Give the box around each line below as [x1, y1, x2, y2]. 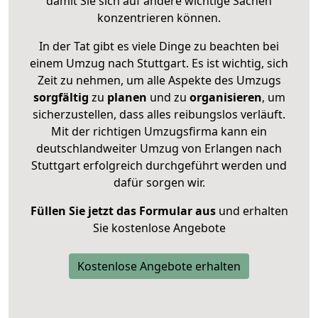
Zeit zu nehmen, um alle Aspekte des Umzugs [37, 72, 281, 88]
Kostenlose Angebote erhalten [77, 258, 241, 274]
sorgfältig [33, 89, 89, 105]
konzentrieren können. [97, 9, 221, 26]
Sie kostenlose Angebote [92, 219, 226, 236]
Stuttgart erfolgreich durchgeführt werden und [31, 157, 287, 173]
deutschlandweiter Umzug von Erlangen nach [36, 140, 282, 156]
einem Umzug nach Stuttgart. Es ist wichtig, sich [30, 55, 288, 71]
